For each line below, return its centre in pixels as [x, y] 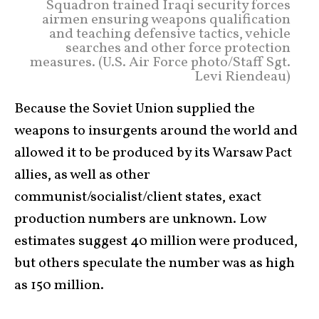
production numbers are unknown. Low [140, 220]
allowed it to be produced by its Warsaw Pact [153, 153]
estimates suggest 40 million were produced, [156, 242]
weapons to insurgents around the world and [156, 131]
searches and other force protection [178, 49]
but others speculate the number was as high [155, 264]
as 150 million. [59, 286]
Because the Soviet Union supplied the [135, 109]
